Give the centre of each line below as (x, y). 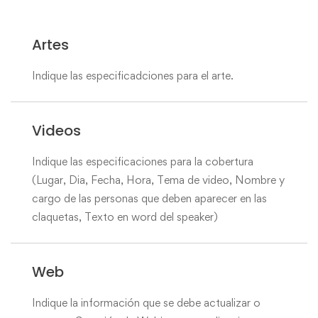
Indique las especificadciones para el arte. (133, 76)
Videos (56, 131)
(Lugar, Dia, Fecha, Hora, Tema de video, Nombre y (158, 180)
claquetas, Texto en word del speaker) (125, 217)
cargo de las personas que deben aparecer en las (149, 198)
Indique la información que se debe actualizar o (146, 303)
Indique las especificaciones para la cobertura (143, 161)
